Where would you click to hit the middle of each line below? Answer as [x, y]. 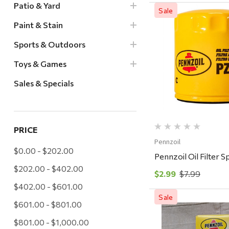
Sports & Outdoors [49, 44]
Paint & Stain [38, 25]
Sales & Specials [43, 83]
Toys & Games [40, 64]
